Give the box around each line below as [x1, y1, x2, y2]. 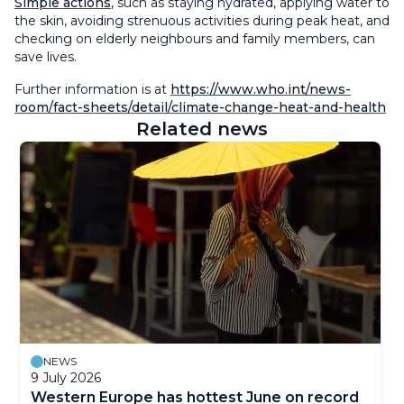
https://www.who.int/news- [170, 80, 351, 97]
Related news [136, 117, 268, 140]
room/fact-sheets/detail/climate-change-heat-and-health [14, 98, 386, 115]
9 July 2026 [31, 369, 101, 386]
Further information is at [14, 80, 170, 97]
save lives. [14, 48, 80, 65]
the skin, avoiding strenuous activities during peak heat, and [14, 12, 390, 29]
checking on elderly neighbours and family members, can [14, 30, 375, 47]
